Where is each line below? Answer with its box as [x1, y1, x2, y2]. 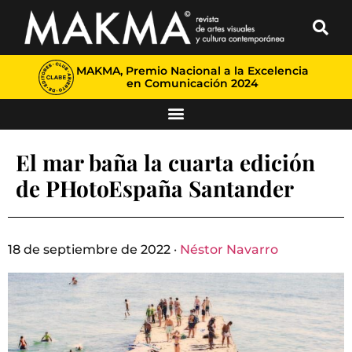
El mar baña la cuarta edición [16, 148, 315, 177]
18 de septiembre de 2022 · [8, 242, 180, 257]
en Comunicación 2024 [126, 76, 258, 90]
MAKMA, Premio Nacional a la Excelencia [75, 64, 309, 78]
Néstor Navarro [180, 242, 278, 257]
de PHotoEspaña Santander [16, 174, 294, 203]
